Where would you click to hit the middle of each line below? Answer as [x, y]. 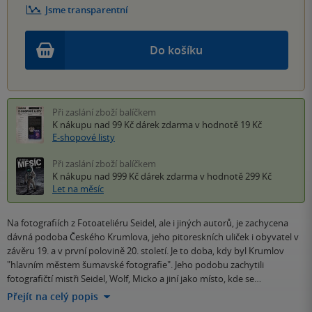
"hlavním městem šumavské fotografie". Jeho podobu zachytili [135, 265]
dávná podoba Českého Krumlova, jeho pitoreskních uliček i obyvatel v [153, 237]
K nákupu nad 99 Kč [94, 125]
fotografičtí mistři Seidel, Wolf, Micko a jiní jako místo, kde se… [134, 279]
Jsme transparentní [87, 10]
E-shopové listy [84, 138]
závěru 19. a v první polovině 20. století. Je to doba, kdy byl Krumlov [146, 251]
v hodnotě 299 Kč [235, 177]
